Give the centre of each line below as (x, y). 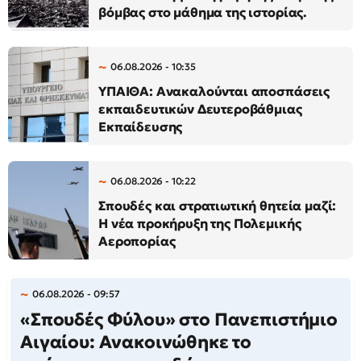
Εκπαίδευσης (141, 127)
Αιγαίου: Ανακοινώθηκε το (136, 342)
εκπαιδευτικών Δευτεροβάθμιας (200, 109)
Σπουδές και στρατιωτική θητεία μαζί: (218, 206)
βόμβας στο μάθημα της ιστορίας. (203, 12)
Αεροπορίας (137, 241)
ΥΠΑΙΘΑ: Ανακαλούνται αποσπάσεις (214, 91)
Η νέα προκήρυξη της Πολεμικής (200, 224)
